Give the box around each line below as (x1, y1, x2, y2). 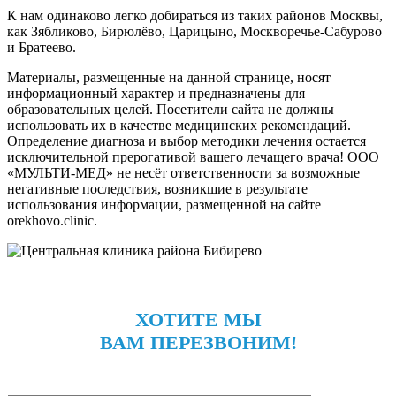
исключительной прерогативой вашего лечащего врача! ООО (7, 149, 379, 165)
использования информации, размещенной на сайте (7, 197, 321, 213)
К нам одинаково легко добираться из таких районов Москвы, (7, 8, 383, 24)
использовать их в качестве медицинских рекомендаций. (7, 118, 351, 133)
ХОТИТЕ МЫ (134, 308, 262, 331)
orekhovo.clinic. (7, 213, 97, 229)
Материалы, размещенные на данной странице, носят (7, 70, 331, 86)
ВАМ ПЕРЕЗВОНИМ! (99, 331, 297, 354)
